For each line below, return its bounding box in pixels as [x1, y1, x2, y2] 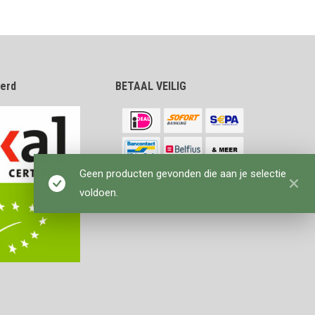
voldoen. [79, 186, 118, 199]
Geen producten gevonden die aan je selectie [79, 167, 286, 180]
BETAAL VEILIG [115, 79, 186, 93]
